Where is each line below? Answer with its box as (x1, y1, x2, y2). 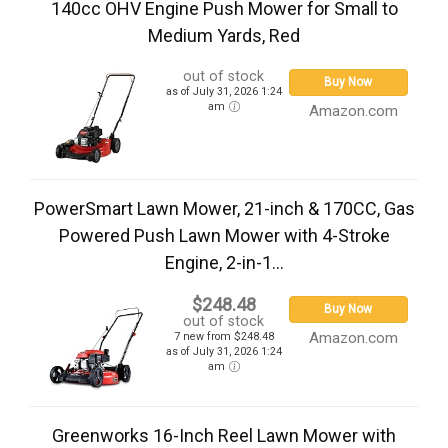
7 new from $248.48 (173, 330, 274, 344)
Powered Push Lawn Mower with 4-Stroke (58, 225, 390, 247)
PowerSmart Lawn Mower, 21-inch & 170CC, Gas (33, 198, 415, 220)
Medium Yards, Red (148, 25, 300, 47)
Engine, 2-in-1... (164, 252, 284, 274)
